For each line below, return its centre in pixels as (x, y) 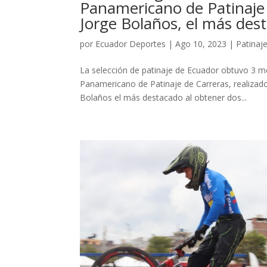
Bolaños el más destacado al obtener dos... (164, 98)
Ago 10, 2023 (201, 44)
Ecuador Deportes (131, 44)
